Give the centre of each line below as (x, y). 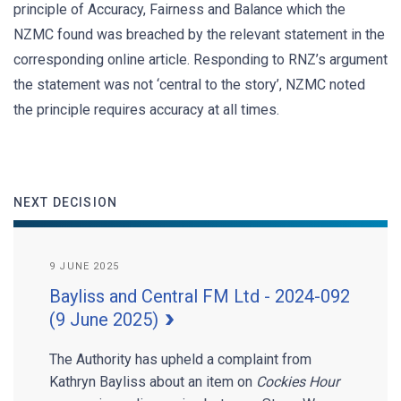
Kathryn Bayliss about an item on (153, 382)
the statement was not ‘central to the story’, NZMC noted (189, 85)
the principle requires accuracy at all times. (146, 110)
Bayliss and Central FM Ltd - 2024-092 (200, 296)
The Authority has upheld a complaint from (180, 359)
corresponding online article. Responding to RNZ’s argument (200, 60)
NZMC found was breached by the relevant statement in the (199, 34)
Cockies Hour (298, 382)
